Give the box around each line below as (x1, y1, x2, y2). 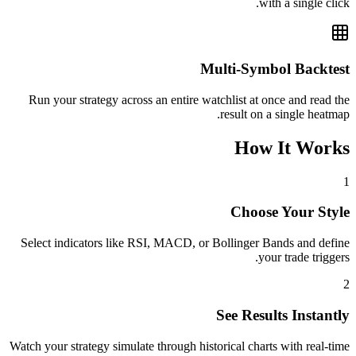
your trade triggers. (258, 250, 350, 265)
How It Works (234, 137, 350, 158)
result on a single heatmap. (220, 106, 350, 121)
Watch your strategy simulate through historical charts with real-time (10, 339, 350, 353)
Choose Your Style (230, 203, 350, 221)
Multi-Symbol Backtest (200, 60, 350, 78)
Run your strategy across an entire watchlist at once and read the (29, 92, 350, 106)
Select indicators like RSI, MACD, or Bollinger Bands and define (21, 236, 350, 250)
